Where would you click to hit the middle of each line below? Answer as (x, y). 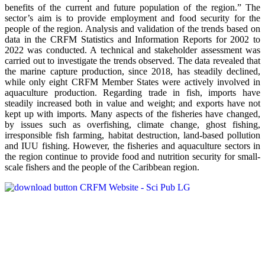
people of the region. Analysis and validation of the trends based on (132, 29)
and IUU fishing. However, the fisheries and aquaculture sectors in (132, 146)
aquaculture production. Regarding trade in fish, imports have (132, 93)
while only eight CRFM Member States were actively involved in (132, 82)
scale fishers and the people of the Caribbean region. (102, 167)
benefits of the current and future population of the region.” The (132, 8)
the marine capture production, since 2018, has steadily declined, (132, 72)
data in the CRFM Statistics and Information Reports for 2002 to (132, 40)
